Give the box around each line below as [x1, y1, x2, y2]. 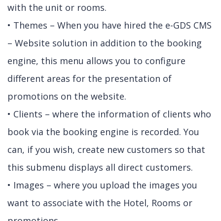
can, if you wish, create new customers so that [7, 144, 205, 155]
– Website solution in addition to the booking [7, 37, 202, 49]
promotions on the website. [7, 90, 126, 102]
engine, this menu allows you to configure [7, 55, 185, 67]
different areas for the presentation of [7, 73, 172, 84]
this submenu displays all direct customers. [7, 161, 193, 173]
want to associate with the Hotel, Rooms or [7, 197, 192, 209]
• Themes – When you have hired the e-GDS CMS [7, 19, 212, 31]
